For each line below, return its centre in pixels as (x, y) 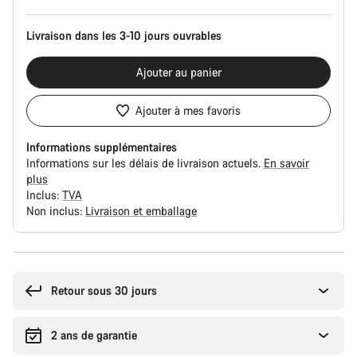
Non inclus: (56, 211)
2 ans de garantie (94, 335)
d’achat (30, 275)
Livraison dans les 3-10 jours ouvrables (124, 35)
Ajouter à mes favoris (188, 110)
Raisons (31, 259)
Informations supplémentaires (102, 147)
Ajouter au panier (178, 72)
